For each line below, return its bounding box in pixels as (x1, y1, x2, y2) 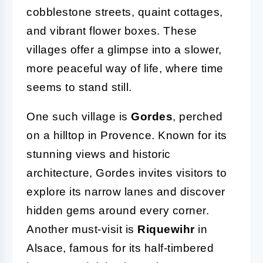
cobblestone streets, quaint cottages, (26, 5, 223, 18)
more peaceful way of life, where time (26, 62, 224, 75)
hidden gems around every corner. (26, 204, 209, 217)
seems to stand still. (26, 80, 132, 93)
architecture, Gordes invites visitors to (26, 166, 227, 179)
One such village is (26, 110, 131, 123)
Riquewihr (137, 222, 195, 235)
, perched (173, 110, 223, 123)
